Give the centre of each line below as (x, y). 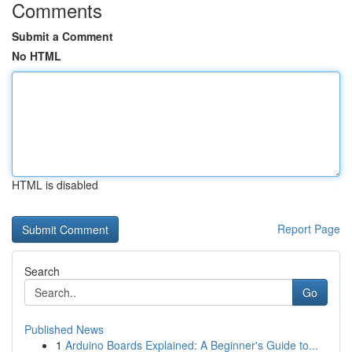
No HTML (37, 56)
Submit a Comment (62, 36)
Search (42, 271)
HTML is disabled (55, 185)
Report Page (309, 229)
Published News (64, 329)
